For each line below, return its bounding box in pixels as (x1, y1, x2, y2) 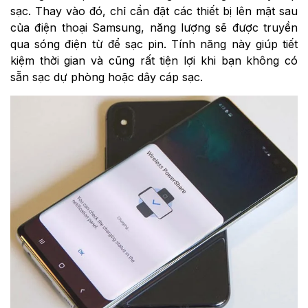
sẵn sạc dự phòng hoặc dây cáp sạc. (10, 69, 203, 84)
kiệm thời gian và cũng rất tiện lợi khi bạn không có (10, 53, 298, 67)
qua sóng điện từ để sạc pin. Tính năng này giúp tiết (10, 36, 298, 51)
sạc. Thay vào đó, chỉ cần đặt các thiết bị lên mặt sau (10, 3, 298, 18)
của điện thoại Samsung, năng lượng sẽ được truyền (10, 20, 298, 34)
